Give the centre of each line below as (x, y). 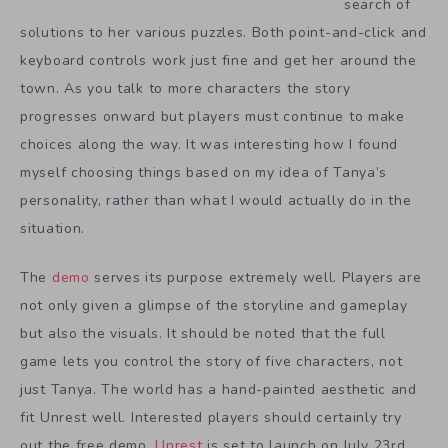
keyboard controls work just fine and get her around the (218, 61)
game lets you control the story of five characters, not (211, 362)
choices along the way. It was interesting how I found (209, 145)
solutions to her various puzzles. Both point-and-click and (223, 33)
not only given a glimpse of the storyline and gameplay (214, 306)
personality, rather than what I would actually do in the (216, 201)
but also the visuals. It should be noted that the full (203, 334)
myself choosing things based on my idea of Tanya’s (204, 173)
